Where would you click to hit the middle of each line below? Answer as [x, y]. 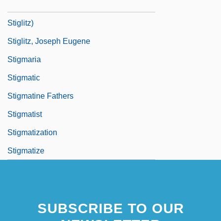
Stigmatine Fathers [40, 96]
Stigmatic [24, 77]
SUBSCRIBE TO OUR [110, 208]
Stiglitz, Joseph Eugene [49, 41]
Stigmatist [25, 114]
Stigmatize [26, 150]
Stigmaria [24, 59]
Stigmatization [32, 132]
